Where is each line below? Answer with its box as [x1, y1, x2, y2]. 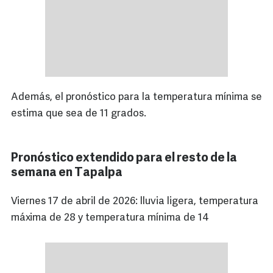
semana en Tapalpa [11, 167, 122, 180]
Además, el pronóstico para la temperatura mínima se [11, 92, 262, 103]
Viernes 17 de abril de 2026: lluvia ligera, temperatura [11, 196, 258, 207]
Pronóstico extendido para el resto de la [11, 152, 237, 165]
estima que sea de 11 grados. [11, 108, 146, 119]
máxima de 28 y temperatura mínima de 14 [11, 213, 209, 224]
